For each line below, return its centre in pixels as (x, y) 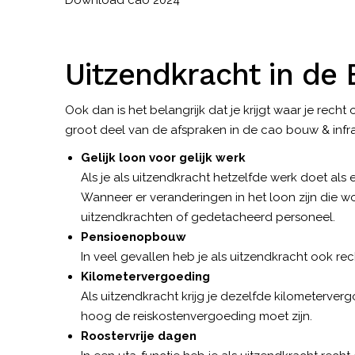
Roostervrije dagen (139, 336)
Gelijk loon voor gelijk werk (163, 157)
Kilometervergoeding (145, 276)
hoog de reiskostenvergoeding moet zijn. (198, 316)
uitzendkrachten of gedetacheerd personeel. (208, 217)
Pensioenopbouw (134, 237)
